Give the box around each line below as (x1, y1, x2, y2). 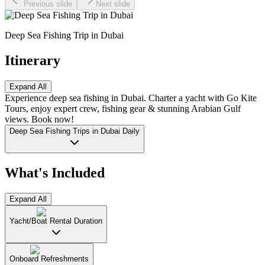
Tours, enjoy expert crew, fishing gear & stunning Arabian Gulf (5, 104, 241, 114)
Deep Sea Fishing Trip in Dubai (5, 30, 124, 41)
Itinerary (5, 53, 60, 69)
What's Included (5, 164, 105, 180)
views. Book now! (5, 114, 74, 125)
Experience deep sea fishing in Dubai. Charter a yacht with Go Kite (5, 93, 257, 104)
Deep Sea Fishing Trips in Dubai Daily (9, 127, 140, 136)
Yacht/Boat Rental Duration (9, 216, 102, 225)
